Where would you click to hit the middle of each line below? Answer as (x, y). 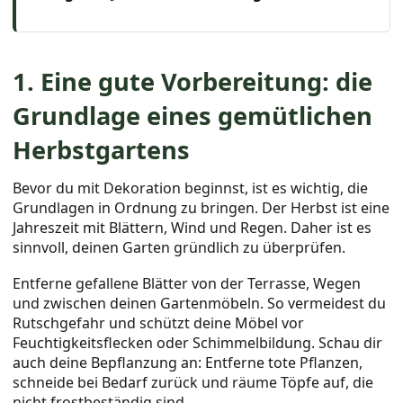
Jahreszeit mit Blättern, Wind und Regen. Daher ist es (193, 228)
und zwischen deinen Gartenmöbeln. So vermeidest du (200, 303)
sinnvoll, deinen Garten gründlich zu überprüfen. (179, 248)
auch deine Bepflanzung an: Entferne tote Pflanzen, (188, 362)
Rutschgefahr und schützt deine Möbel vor (159, 322)
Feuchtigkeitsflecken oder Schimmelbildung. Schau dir (198, 342)
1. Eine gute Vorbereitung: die (193, 82)
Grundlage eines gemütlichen (193, 116)
